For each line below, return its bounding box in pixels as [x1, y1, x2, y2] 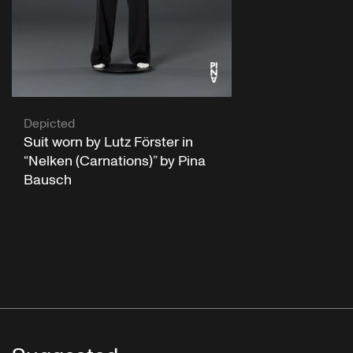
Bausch [24, 169, 72, 190]
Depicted [24, 114, 75, 132]
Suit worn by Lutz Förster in [24, 132, 193, 152]
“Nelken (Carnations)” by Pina [24, 150, 206, 171]
